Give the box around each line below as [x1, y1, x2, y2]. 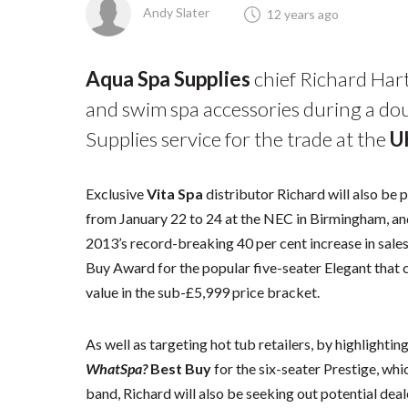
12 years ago [267, 5, 340, 22]
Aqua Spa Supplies [86, 66, 251, 91]
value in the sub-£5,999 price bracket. [86, 283, 321, 301]
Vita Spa [147, 185, 204, 202]
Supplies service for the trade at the [86, 127, 391, 151]
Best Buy [148, 360, 212, 377]
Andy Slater [140, 4, 210, 20]
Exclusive [86, 185, 148, 202]
